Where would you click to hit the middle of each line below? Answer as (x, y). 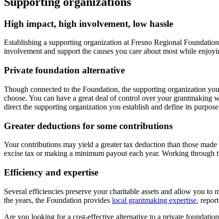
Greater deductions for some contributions (88, 126)
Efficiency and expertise (51, 172)
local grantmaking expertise (154, 200)
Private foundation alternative (64, 70)
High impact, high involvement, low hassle (88, 23)
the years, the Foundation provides (58, 200)
